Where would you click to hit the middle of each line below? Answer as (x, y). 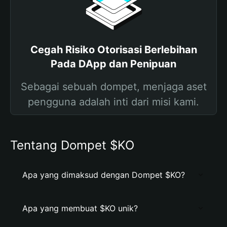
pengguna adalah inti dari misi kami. (113, 102)
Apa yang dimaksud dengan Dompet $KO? (104, 175)
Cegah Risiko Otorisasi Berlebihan (113, 50)
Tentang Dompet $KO (72, 145)
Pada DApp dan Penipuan (113, 64)
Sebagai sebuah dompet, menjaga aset (113, 87)
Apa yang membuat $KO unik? (80, 208)
